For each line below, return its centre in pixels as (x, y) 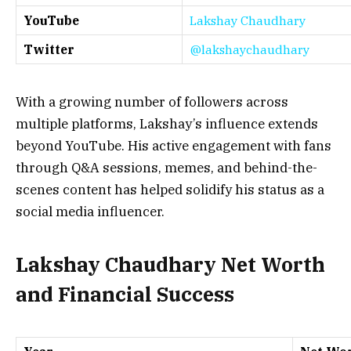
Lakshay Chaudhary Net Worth (170, 264)
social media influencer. (90, 212)
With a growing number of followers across (152, 102)
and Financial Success (125, 294)
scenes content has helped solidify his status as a (170, 190)
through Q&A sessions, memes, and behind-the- (166, 168)
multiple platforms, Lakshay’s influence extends (167, 124)
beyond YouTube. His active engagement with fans (174, 146)
